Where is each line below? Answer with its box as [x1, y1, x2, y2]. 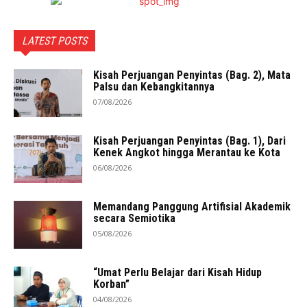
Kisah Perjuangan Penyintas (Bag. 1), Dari [93, 134, 286, 147]
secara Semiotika [93, 212, 175, 225]
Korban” [93, 278, 130, 291]
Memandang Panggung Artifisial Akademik [93, 200, 291, 213]
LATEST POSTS [22, 34, 87, 47]
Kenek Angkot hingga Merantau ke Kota [93, 146, 280, 159]
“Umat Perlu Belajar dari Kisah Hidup [93, 266, 262, 279]
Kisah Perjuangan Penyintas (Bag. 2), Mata [93, 69, 291, 82]
